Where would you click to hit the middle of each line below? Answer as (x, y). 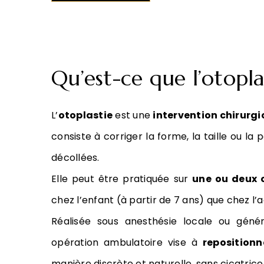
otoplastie (85, 115)
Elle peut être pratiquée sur (122, 179)
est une (133, 115)
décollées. (75, 158)
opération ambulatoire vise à (127, 242)
